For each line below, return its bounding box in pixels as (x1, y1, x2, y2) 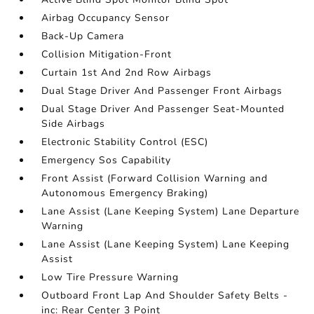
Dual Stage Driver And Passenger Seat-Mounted (41, 102, 285, 116)
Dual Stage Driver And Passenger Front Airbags (41, 84, 283, 98)
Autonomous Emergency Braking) (41, 186, 209, 200)
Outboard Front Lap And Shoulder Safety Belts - (41, 289, 289, 303)
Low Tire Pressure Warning (41, 271, 179, 285)
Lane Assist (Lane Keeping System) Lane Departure (41, 205, 300, 219)
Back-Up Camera (41, 29, 125, 43)
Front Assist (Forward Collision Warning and (41, 172, 268, 186)
